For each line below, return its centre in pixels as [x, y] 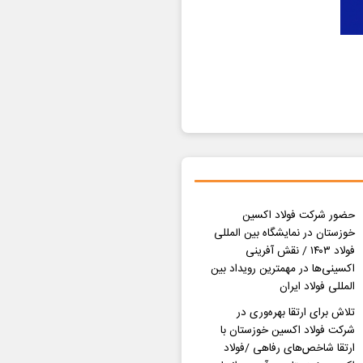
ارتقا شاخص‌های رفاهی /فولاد [289, 349]
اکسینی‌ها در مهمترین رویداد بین [282, 269]
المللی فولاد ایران [317, 287]
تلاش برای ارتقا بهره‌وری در [295, 313]
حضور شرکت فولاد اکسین [298, 216]
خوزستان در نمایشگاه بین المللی [284, 234]
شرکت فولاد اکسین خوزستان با [287, 331]
